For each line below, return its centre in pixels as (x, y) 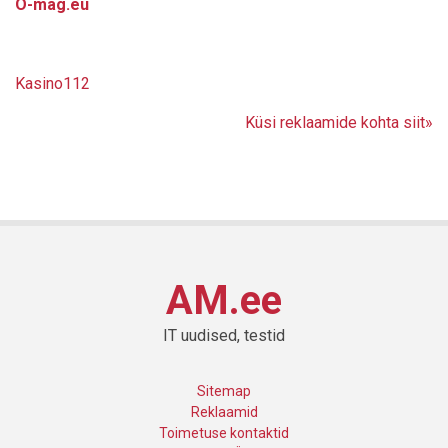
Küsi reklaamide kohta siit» (339, 122)
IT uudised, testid (224, 335)
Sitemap (224, 390)
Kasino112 (52, 83)
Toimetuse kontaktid (224, 432)
